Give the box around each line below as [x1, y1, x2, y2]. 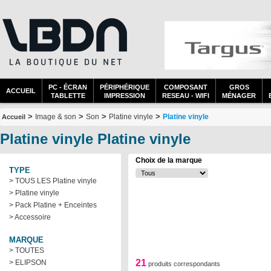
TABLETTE [50, 92, 85, 99]
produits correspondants [146, 260, 220, 267]
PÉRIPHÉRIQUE [100, 83, 149, 91]
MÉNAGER [222, 92, 256, 99]
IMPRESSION [104, 92, 145, 99]
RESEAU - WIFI [162, 92, 209, 99]
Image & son [35, 113, 76, 121]
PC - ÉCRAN [48, 83, 87, 91]
